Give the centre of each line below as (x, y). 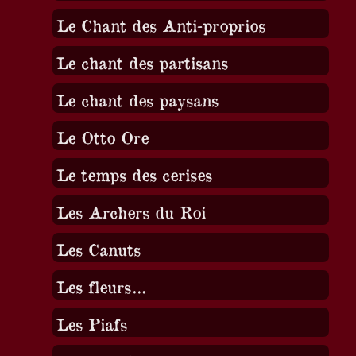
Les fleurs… (101, 286)
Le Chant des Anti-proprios (161, 25)
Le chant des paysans (137, 99)
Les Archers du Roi (131, 211)
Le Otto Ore (102, 137)
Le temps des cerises (134, 174)
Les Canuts (98, 249)
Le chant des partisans (142, 62)
